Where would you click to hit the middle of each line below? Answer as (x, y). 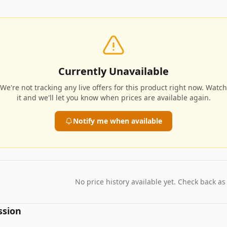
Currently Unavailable (113, 71)
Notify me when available (118, 121)
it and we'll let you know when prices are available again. (113, 98)
